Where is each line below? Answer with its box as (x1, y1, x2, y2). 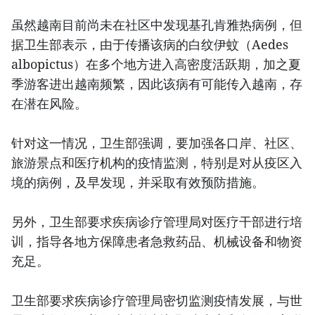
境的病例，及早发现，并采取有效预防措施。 (11, 174, 264, 191)
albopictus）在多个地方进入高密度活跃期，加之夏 (11, 56, 301, 73)
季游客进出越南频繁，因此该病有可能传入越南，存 (11, 75, 302, 93)
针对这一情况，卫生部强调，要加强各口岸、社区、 (11, 134, 302, 152)
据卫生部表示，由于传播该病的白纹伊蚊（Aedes (11, 36, 288, 53)
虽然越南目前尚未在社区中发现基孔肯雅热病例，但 (11, 16, 302, 34)
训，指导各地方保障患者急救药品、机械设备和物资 (11, 233, 302, 250)
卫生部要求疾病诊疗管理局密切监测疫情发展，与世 (11, 292, 302, 309)
